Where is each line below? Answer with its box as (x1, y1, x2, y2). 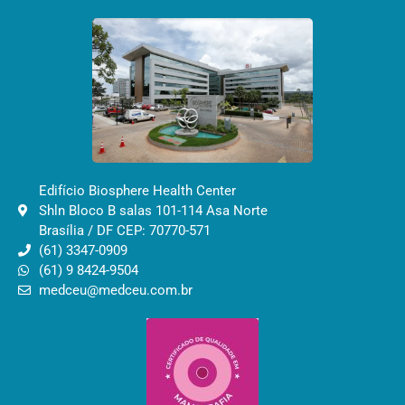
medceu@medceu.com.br (38, 281, 193, 298)
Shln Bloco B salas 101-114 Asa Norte (38, 202, 268, 219)
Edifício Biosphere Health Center (38, 182, 236, 199)
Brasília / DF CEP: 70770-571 (38, 221, 211, 239)
